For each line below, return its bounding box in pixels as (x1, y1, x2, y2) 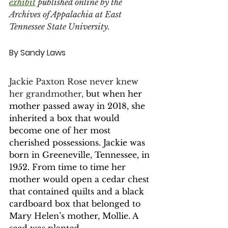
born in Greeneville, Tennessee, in (9, 150, 152, 160)
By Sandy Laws (9, 47, 68, 59)
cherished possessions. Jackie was (9, 137, 148, 148)
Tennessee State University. (9, 21, 112, 32)
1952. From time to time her (9, 162, 128, 172)
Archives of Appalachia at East (9, 9, 124, 19)
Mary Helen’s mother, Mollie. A (9, 211, 140, 221)
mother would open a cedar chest (9, 174, 152, 184)
